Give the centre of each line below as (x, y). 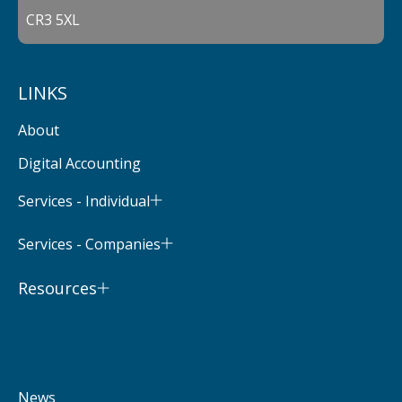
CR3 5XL (53, 19)
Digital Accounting (79, 163)
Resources (57, 288)
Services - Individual (84, 201)
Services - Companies (89, 245)
